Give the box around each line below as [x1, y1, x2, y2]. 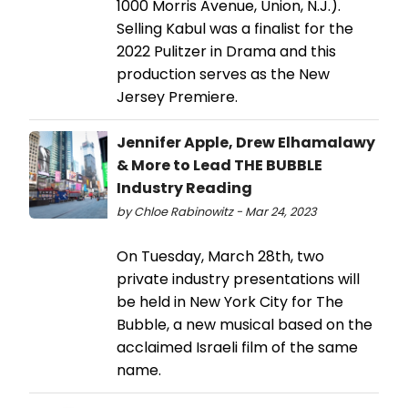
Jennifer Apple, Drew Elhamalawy [117, 131, 375, 153]
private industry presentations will [117, 268, 360, 290]
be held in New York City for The [117, 291, 343, 312]
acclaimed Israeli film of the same [117, 336, 358, 358]
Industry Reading [117, 177, 252, 199]
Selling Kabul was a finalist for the [117, 17, 353, 39]
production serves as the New [117, 63, 330, 85]
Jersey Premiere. [117, 86, 238, 107]
